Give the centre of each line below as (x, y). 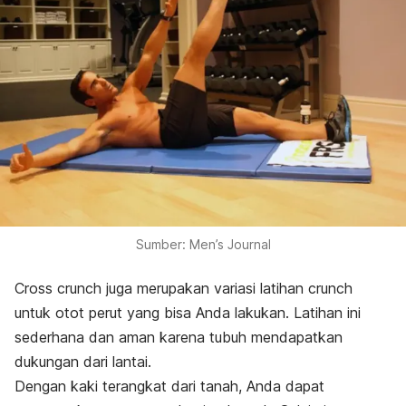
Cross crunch (58, 289)
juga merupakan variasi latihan (205, 289)
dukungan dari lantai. (85, 362)
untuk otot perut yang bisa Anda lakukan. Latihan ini (188, 313)
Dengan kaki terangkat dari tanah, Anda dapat (169, 387)
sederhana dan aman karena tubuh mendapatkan (179, 338)
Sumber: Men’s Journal (203, 245)
